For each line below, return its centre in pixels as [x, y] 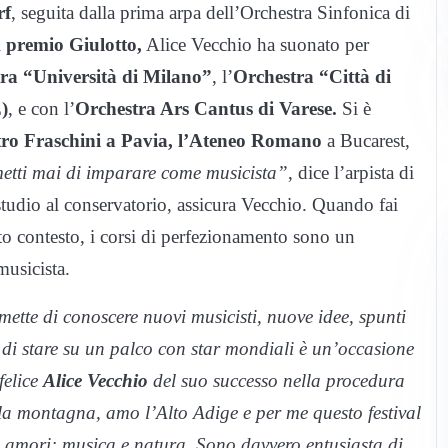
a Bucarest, [366, 141]
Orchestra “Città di [312, 77]
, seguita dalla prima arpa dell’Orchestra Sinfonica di [210, 13]
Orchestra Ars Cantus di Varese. [206, 109]
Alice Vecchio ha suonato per [255, 45]
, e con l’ [41, 109]
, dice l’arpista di [351, 173]
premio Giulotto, [74, 45]
